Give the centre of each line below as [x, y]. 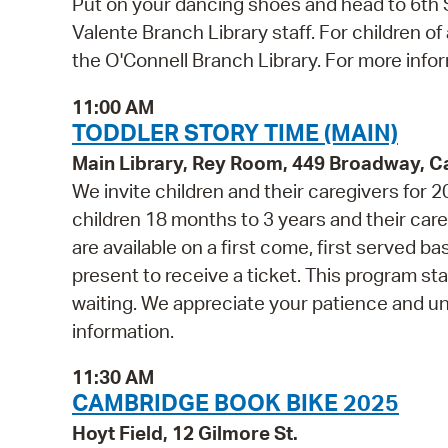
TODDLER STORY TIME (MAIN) [235, 131]
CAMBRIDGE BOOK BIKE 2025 [235, 402]
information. [123, 330]
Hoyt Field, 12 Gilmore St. [185, 433]
